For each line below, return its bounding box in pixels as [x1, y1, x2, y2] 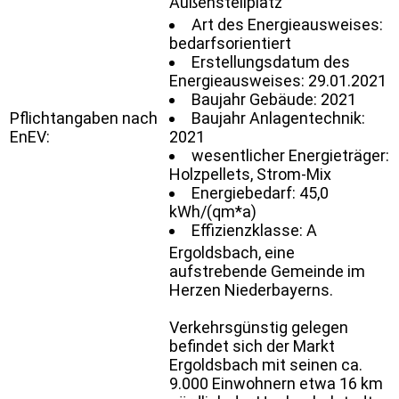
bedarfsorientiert [169, 33, 291, 53]
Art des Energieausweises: [191, 14, 383, 34]
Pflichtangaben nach [10, 108, 158, 127]
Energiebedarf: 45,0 [191, 183, 329, 202]
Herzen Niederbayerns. [169, 280, 333, 299]
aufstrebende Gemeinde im [169, 261, 365, 281]
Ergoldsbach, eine [169, 242, 295, 262]
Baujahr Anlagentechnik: [191, 108, 365, 127]
